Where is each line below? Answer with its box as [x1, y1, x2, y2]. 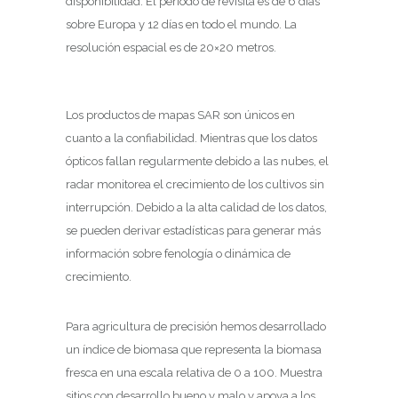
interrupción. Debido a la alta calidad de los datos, [66, 201, 327, 214]
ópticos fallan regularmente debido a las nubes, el [66, 155, 329, 168]
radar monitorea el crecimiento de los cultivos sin [66, 178, 324, 191]
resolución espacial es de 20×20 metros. [66, 41, 276, 54]
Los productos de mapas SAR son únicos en [66, 108, 295, 122]
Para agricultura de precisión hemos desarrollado [66, 320, 326, 333]
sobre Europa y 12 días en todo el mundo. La [66, 18, 297, 31]
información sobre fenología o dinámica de [66, 247, 291, 260]
